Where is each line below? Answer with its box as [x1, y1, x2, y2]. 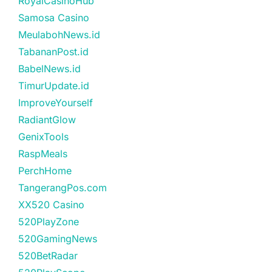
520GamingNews [18, 233, 97, 245]
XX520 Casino [18, 199, 84, 211]
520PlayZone [18, 216, 79, 228]
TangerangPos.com [18, 182, 107, 194]
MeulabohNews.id [18, 29, 100, 41]
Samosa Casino [18, 12, 89, 24]
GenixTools [18, 131, 69, 143]
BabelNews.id [18, 63, 81, 75]
